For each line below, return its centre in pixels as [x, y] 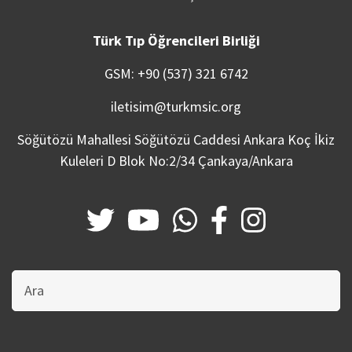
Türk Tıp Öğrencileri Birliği [176, 40]
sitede [27, 295]
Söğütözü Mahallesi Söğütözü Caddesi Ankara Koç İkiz [176, 139]
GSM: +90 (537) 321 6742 [176, 73]
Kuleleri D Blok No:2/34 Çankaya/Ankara [176, 160]
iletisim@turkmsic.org [176, 106]
